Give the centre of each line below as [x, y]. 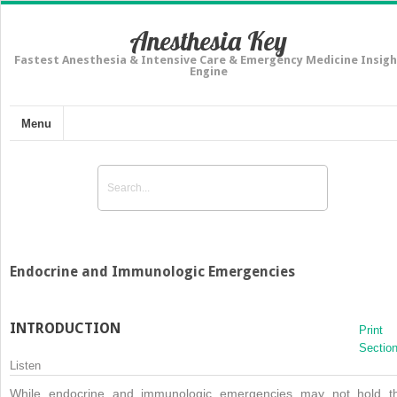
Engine [208, 71]
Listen [25, 365]
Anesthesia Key [208, 41]
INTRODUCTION [65, 328]
